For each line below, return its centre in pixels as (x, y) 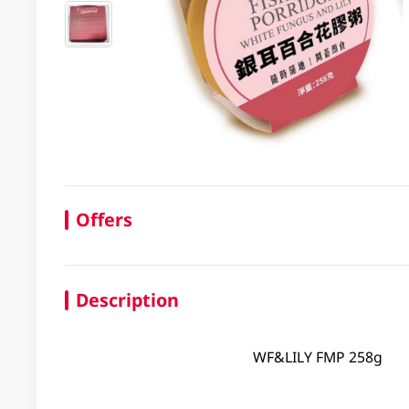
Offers (104, 220)
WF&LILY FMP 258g (317, 357)
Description (127, 300)
